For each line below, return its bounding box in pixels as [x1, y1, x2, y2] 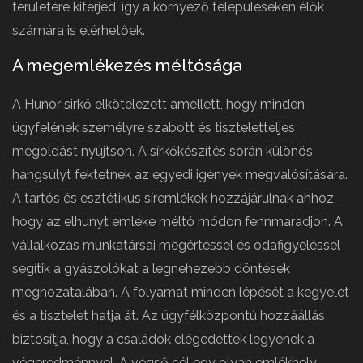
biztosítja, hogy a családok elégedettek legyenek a [12, 331, 314, 347]
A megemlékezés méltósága [12, 54, 242, 75]
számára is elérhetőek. [12, 22, 145, 38]
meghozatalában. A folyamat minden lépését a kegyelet [12, 284, 349, 300]
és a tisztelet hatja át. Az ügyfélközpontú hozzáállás [12, 307, 325, 323]
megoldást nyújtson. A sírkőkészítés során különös [12, 143, 313, 159]
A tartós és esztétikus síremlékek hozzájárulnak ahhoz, [12, 190, 336, 206]
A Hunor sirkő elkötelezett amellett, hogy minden [12, 96, 305, 112]
